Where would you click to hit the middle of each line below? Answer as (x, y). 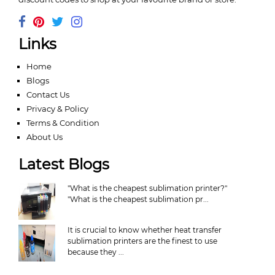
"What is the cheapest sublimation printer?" (147, 188)
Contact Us (48, 95)
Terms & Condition (63, 123)
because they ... (95, 252)
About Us (45, 137)
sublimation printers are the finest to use (142, 241)
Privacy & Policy (57, 109)
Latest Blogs (64, 164)
